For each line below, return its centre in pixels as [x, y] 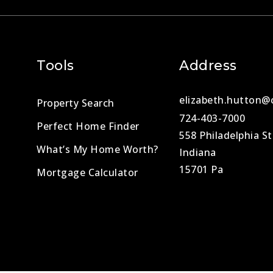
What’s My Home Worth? [97, 150]
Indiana [198, 153]
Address [208, 66]
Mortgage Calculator [87, 173]
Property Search [76, 103]
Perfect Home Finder [88, 126]
